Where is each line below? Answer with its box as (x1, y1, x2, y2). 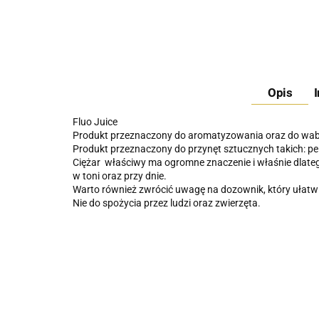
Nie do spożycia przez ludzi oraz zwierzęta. (73, 197, 263, 209)
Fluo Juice (73, 116, 117, 127)
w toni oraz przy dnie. (73, 170, 169, 182)
